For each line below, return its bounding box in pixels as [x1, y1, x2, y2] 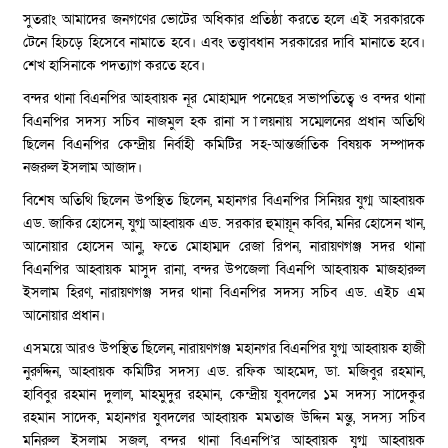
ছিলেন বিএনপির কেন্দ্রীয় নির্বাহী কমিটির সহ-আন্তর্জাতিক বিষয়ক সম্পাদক [23, 134, 425, 154]
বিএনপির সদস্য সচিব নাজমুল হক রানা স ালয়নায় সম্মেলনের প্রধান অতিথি [23, 111, 425, 131]
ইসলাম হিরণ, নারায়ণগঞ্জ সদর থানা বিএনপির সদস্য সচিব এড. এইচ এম [23, 282, 425, 302]
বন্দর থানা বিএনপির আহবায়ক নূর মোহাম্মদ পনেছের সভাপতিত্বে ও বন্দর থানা [23, 88, 425, 108]
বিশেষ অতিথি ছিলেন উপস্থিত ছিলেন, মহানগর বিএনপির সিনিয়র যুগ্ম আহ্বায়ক [23, 190, 425, 210]
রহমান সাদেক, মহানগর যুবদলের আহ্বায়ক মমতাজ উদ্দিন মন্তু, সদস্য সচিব [23, 407, 425, 427]
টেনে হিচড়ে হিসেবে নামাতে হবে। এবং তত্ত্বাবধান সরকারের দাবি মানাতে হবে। [23, 32, 425, 52]
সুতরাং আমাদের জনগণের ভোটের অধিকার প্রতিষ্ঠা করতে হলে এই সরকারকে [23, 9, 425, 29]
